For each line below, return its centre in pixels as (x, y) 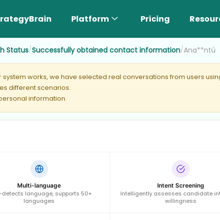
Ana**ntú (200, 50)
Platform (90, 19)
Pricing (155, 19)
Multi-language (39, 185)
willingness (180, 201)
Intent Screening (180, 185)
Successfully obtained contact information (106, 50)
